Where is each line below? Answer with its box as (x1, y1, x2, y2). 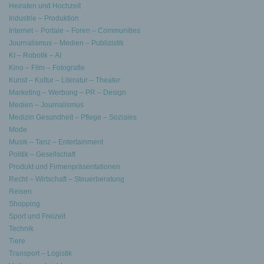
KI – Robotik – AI (9, 51, 61, 60)
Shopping (9, 200, 40, 208)
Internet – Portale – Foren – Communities (9, 27, 140, 35)
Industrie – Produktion (9, 14, 79, 22)
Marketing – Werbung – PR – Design (9, 88, 126, 97)
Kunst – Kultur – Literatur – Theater (9, 76, 120, 84)
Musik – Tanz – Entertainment (9, 138, 103, 146)
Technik (9, 225, 34, 233)
